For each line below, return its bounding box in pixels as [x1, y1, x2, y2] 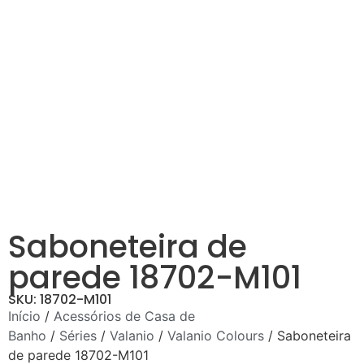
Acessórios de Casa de [54, 307, 195, 324]
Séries [59, 327, 97, 344]
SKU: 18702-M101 [8, 289, 111, 309]
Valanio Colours [167, 327, 264, 344]
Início [8, 307, 41, 324]
